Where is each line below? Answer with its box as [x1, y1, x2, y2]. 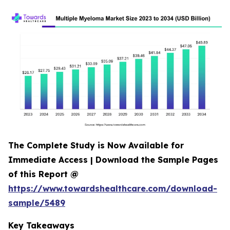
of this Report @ [8, 169, 79, 179]
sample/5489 [8, 198, 65, 208]
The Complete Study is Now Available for [8, 140, 184, 150]
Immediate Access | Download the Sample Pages [8, 155, 218, 165]
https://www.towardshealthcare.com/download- [8, 183, 217, 194]
